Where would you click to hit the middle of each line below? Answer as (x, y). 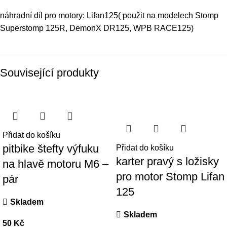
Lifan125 (102, 16)
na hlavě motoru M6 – (55, 164)
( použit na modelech (157, 16)
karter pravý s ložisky (167, 162)
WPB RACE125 (162, 28)
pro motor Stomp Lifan (170, 177)
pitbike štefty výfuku (51, 149)
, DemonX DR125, (99, 28)
